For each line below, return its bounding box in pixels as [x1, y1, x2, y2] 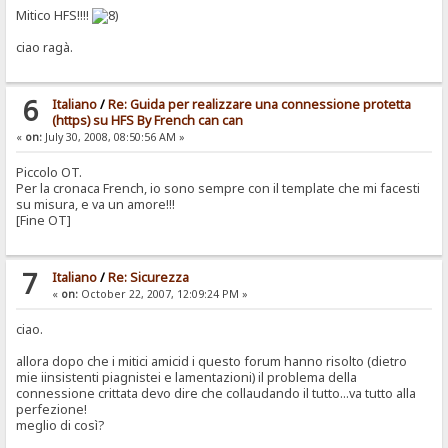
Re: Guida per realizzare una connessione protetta [107, 96, 411, 114]
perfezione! [16, 401, 88, 419]
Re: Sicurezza [107, 269, 189, 287]
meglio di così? [16, 417, 105, 435]
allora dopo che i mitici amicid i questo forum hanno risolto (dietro [16, 353, 408, 371]
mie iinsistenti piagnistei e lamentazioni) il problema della [16, 369, 358, 387]
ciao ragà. [16, 39, 74, 57]
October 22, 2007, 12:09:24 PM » [77, 287, 248, 302]
